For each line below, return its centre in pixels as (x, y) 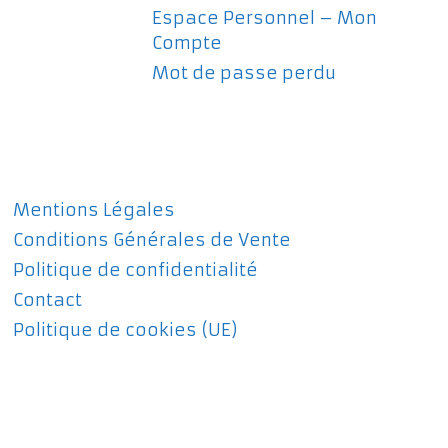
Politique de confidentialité (136, 269)
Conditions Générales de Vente (152, 239)
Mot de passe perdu (244, 72)
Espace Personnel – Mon (264, 17)
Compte (187, 42)
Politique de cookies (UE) (126, 329)
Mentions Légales (94, 209)
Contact (48, 299)
